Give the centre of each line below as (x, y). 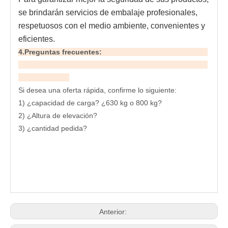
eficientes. (37, 39)
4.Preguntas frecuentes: (113, 52)
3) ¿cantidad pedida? (53, 128)
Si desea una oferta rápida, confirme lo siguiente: (97, 90)
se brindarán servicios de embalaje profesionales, (108, 12)
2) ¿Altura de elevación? (58, 116)
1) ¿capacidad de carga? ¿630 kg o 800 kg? (90, 103)
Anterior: (114, 212)
